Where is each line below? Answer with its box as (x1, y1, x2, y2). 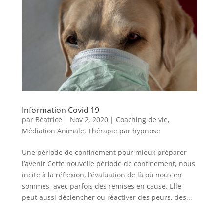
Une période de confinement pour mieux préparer (22, 148, 187, 157)
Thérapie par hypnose (88, 126, 160, 136)
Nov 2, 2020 (69, 115, 108, 125)
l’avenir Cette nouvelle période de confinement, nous (22, 159, 195, 169)
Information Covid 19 (22, 105, 99, 116)
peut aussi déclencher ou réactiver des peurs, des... (22, 193, 192, 202)
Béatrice (35, 115, 62, 125)
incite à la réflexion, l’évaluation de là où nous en (22, 170, 182, 180)
